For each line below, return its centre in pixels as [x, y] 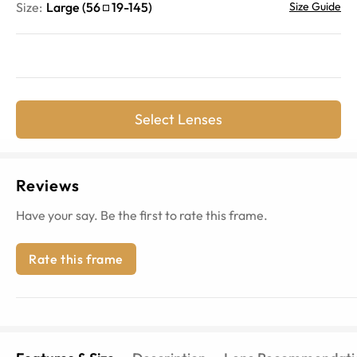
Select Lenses [178, 119]
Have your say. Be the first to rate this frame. [142, 215]
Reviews [48, 185]
